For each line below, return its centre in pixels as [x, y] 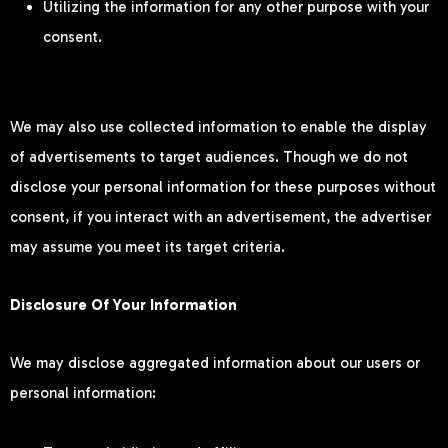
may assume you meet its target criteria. [147, 246]
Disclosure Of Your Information [123, 305]
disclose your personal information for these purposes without [223, 186]
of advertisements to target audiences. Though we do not [209, 156]
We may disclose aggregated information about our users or [215, 363]
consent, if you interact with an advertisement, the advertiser [220, 216]
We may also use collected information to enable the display [218, 126]
